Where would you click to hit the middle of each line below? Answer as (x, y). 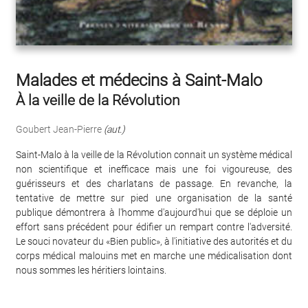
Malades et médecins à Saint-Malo (139, 81)
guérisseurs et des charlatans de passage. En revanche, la (154, 184)
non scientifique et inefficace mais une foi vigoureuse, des (154, 169)
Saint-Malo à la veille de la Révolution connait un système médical (154, 155)
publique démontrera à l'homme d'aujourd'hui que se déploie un (154, 213)
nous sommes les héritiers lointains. (91, 271)
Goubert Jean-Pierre (59, 130)
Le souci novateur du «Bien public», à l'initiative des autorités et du (154, 242)
